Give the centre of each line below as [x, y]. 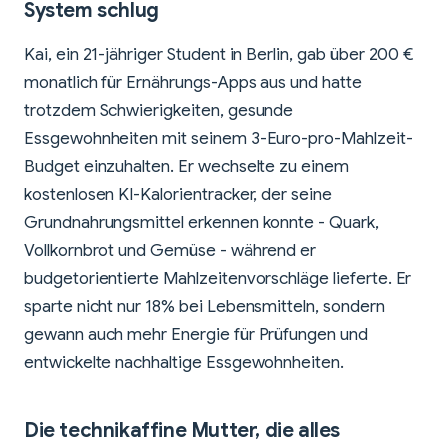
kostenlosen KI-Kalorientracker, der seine [178, 194]
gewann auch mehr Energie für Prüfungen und [196, 334]
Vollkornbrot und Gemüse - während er [170, 250]
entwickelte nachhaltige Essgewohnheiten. [184, 362]
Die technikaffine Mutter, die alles [182, 430]
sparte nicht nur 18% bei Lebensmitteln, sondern [204, 306]
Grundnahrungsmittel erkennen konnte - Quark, [201, 222]
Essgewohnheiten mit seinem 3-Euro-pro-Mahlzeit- [218, 138]
